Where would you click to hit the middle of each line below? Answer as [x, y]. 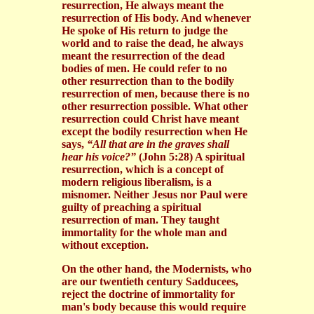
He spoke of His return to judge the [145, 30]
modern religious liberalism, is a [137, 182]
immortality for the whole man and [144, 232]
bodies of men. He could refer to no [144, 68]
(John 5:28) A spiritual [190, 156]
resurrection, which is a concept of [143, 169]
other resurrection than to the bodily [148, 81]
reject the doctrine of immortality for [148, 294]
